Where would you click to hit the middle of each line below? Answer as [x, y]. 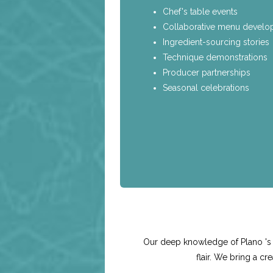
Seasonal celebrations [206, 87]
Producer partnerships [207, 72]
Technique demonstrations [215, 57]
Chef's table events [200, 11]
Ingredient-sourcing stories [216, 42]
